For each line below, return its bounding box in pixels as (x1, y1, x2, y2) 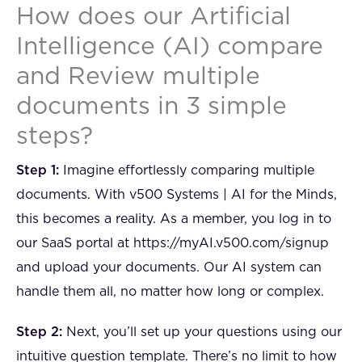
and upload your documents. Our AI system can (16, 261, 322, 275)
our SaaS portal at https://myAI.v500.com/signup (16, 237, 329, 250)
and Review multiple (16, 65, 260, 90)
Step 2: (16, 326, 62, 339)
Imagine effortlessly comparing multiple (59, 164, 314, 178)
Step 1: (16, 164, 59, 178)
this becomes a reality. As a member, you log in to (16, 213, 331, 226)
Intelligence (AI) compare (16, 35, 323, 60)
